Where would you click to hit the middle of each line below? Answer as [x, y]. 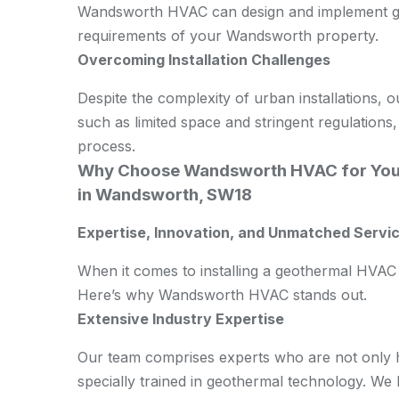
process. [106, 146]
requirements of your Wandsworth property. [228, 36]
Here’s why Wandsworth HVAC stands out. [222, 295]
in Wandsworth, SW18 [165, 195]
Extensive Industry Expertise [181, 319]
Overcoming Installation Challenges [204, 60]
